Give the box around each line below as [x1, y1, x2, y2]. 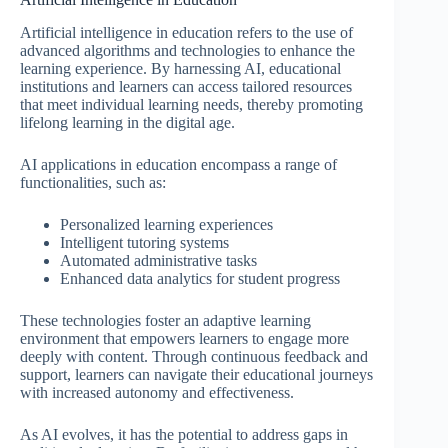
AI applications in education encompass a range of [20, 155, 337, 173]
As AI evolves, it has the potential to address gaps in [20, 425, 348, 443]
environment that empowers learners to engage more [20, 329, 349, 347]
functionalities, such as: [20, 173, 166, 191]
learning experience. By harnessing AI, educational [20, 59, 341, 77]
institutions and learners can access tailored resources [20, 77, 352, 95]
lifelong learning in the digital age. [20, 113, 235, 131]
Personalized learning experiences [60, 215, 273, 233]
